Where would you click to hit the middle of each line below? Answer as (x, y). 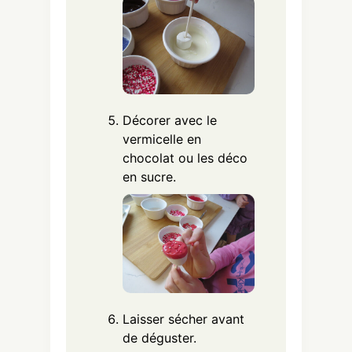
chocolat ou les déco (185, 158)
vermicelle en (162, 139)
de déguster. (159, 338)
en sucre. (149, 177)
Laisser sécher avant (183, 319)
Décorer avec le (170, 121)
